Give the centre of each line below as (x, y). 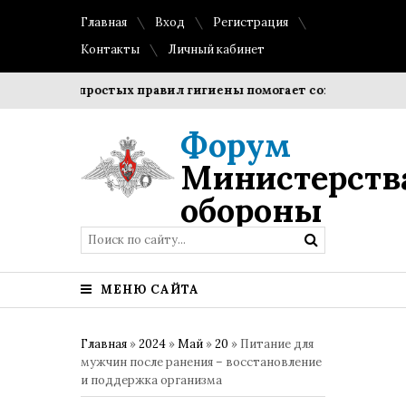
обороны (251, 210)
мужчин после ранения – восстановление (201, 362)
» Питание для (271, 344)
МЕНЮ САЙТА (148, 290)
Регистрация (251, 22)
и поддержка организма (151, 380)
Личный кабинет (216, 49)
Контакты (110, 49)
